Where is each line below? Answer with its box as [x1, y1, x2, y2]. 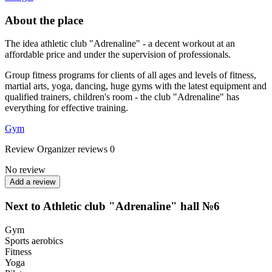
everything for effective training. [5, 103, 128, 114]
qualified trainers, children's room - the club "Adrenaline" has [5, 92, 239, 103]
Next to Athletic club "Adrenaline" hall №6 [5, 200, 220, 213]
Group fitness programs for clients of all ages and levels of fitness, [5, 70, 256, 81]
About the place [5, 13, 83, 27]
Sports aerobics [5, 235, 63, 246]
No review [5, 165, 46, 175]
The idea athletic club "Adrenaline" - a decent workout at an [5, 38, 235, 49]
